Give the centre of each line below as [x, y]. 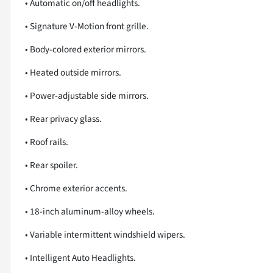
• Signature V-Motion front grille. [87, 27]
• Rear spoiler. [51, 165]
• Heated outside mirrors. [73, 73]
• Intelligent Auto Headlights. [80, 258]
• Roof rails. [47, 142]
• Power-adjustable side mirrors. [87, 96]
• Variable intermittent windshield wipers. [105, 235]
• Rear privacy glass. [63, 119]
